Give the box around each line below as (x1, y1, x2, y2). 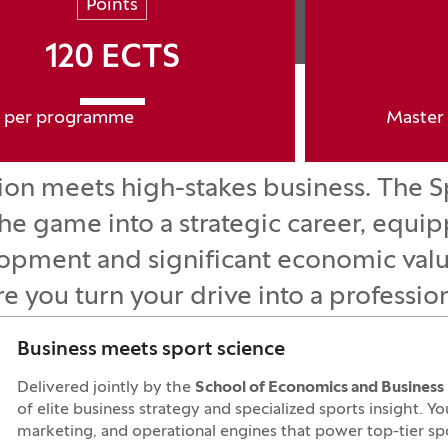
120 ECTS (44, 44, 180, 74)
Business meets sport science (16, 341, 285, 359)
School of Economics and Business (194, 380, 444, 396)
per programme (3, 110, 134, 127)
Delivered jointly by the (16, 380, 195, 396)
